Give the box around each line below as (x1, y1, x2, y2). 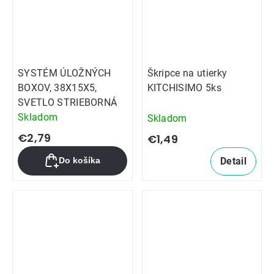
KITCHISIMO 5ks (147, 81, 221, 94)
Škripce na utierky (147, 67, 228, 79)
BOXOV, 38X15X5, (18, 81, 97, 94)
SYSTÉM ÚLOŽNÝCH (18, 67, 111, 79)
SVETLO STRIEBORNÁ (18, 96, 117, 108)
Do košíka (59, 155, 101, 166)
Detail (220, 155, 246, 167)
